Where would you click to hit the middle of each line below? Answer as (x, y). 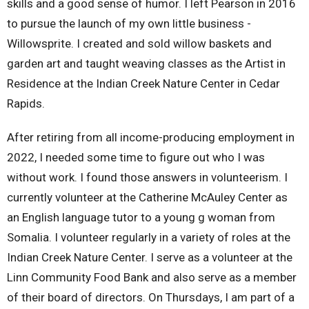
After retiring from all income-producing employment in (151, 137)
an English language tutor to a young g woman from (141, 217)
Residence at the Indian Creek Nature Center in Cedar (143, 83)
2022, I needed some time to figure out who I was (136, 157)
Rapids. (27, 103)
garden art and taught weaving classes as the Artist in (146, 63)
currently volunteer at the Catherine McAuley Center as (147, 197)
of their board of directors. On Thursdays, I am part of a (151, 297)
